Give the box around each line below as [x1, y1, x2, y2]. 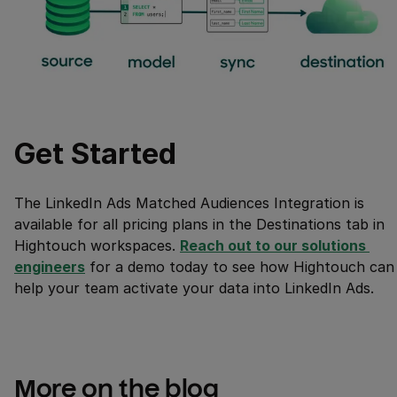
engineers [14, 257, 85, 276]
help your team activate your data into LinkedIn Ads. [14, 278, 374, 297]
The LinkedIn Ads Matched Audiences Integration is [14, 193, 364, 212]
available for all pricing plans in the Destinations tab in [14, 214, 385, 233]
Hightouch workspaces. [14, 236, 180, 254]
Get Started [14, 135, 176, 171]
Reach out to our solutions [180, 236, 366, 254]
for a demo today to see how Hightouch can [85, 257, 394, 276]
